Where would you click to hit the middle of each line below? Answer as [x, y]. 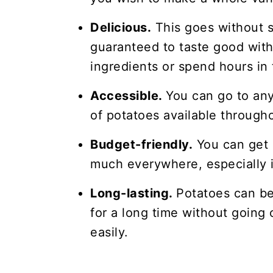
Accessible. [128, 96]
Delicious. [121, 27]
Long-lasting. [133, 193]
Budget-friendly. [141, 144]
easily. [109, 232]
